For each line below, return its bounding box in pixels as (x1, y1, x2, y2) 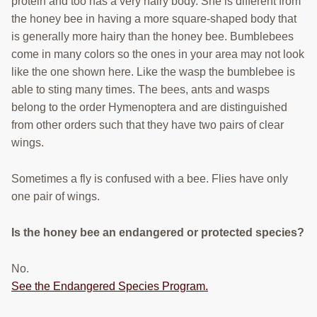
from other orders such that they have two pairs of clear (11, 119, 284, 132)
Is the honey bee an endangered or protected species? (11, 226, 304, 239)
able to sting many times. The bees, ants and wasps (11, 83, 270, 96)
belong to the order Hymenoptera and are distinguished (11, 101, 287, 114)
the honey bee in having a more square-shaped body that (11, 13, 296, 25)
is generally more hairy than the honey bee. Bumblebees (11, 30, 294, 43)
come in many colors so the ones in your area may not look (11, 48, 304, 61)
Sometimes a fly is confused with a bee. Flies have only (11, 173, 288, 185)
